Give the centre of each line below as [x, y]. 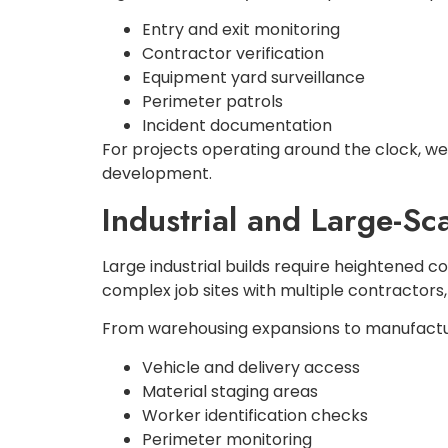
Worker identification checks [255, 415]
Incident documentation [237, 126]
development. [157, 174]
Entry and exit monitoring [241, 30]
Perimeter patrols [212, 102]
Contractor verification [233, 54]
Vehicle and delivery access [251, 367]
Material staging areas [230, 391]
